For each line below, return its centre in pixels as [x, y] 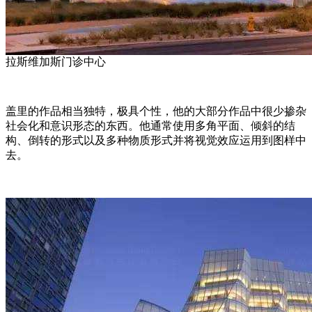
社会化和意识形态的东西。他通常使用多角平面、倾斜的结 [150, 126]
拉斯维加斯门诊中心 [56, 62]
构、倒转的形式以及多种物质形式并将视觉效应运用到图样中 [156, 141]
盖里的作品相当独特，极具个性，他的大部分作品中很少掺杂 [156, 111]
